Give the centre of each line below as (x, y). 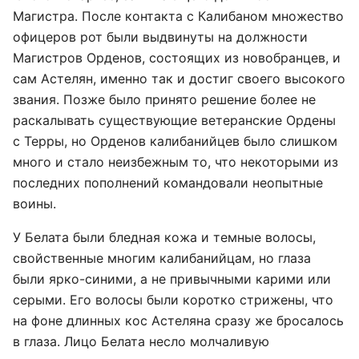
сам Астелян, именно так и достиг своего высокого (179, 79)
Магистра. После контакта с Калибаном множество (178, 16)
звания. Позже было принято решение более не (164, 99)
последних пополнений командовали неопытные (168, 183)
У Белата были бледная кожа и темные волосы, (164, 237)
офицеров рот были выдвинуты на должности (160, 37)
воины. (34, 204)
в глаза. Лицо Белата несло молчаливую (141, 341)
